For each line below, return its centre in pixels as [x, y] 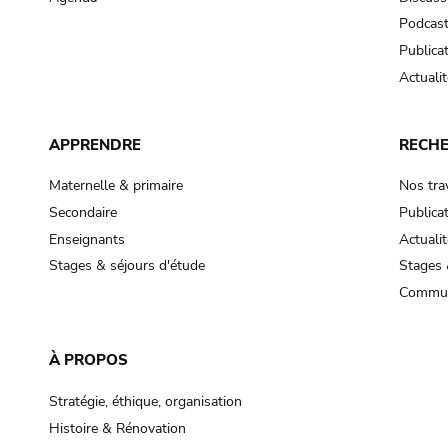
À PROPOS [88, 360]
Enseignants [86, 239]
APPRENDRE [94, 144]
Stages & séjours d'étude [126, 266]
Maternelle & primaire [115, 186]
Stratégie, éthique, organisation [145, 401]
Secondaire [82, 213]
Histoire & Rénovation [117, 428]
